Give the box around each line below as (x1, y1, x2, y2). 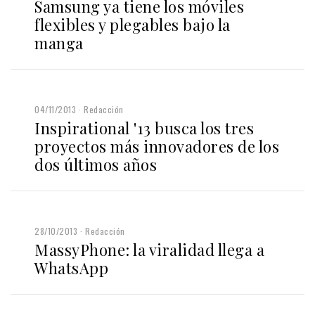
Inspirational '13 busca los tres (34, 117, 254, 139)
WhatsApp (34, 257, 108, 278)
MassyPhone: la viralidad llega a (34, 238, 264, 260)
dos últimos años (34, 153, 157, 175)
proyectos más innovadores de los (34, 135, 279, 157)
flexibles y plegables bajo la (34, 13, 231, 35)
